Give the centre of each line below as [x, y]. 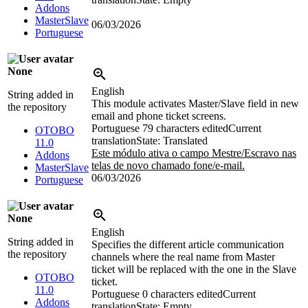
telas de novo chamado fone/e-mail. [168, 165]
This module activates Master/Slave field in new [195, 103]
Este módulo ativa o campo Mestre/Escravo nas [194, 153]
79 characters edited [185, 128]
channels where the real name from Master [183, 256]
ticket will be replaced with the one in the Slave [194, 269]
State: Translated [172, 140]
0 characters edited [183, 294]
